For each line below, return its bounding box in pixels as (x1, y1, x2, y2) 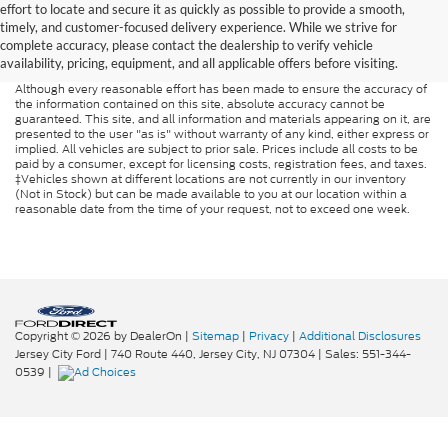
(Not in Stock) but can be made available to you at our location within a (15, 186, 407, 203)
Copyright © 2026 (15, 328, 114, 345)
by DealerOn (114, 328, 182, 345)
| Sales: (315, 346, 362, 363)
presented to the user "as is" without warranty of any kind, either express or (15, 126, 429, 143)
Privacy (249, 328, 289, 345)
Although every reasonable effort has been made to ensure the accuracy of (15, 81, 427, 98)
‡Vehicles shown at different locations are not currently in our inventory (15, 171, 406, 188)
